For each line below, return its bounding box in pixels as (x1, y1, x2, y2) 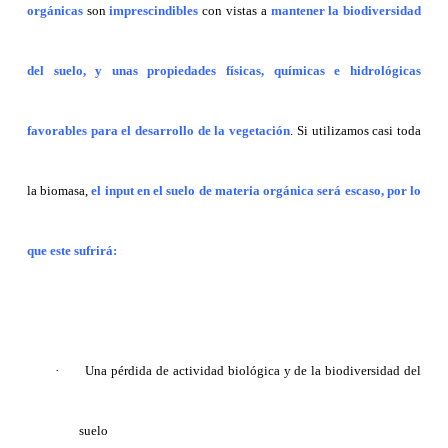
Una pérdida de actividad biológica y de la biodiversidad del (85, 363, 422, 379)
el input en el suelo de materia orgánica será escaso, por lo (88, 183, 422, 199)
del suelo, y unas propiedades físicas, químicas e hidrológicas (26, 63, 422, 79)
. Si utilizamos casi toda (290, 123, 422, 139)
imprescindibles (109, 3, 203, 19)
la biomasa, (26, 183, 89, 199)
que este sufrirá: (26, 243, 117, 259)
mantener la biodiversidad (270, 3, 422, 19)
